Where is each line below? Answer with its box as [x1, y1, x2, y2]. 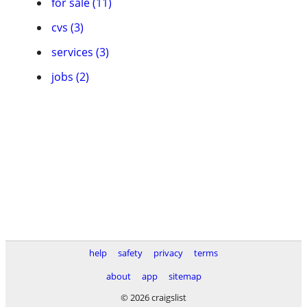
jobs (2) [51, 69, 89, 84]
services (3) [51, 45, 109, 60]
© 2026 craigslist [121, 291, 186, 304]
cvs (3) [51, 20, 84, 35]
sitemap [168, 270, 201, 282]
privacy [153, 247, 183, 259]
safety [118, 247, 143, 259]
